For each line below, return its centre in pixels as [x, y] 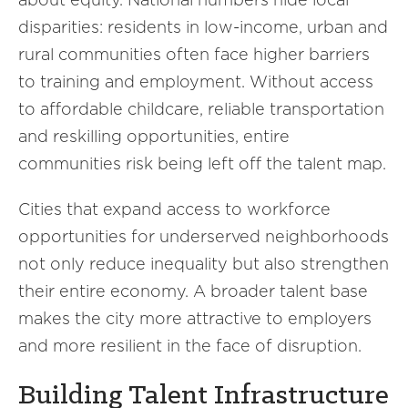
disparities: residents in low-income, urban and [203, 27]
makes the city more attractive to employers [195, 318]
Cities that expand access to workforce [174, 209]
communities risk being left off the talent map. [202, 163]
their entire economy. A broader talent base [193, 291]
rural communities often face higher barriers [194, 54]
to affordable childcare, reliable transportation [201, 109]
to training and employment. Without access [196, 82]
